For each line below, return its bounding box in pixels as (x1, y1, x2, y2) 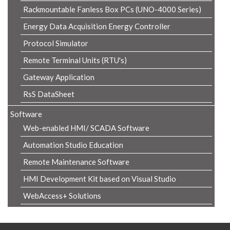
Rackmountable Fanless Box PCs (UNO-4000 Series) (23, 5, 201, 14)
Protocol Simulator (23, 39, 88, 48)
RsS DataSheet (23, 89, 74, 99)
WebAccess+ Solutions (23, 191, 101, 200)
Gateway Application (23, 72, 94, 82)
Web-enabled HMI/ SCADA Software (23, 123, 149, 132)
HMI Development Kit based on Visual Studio (23, 174, 176, 183)
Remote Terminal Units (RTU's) (23, 55, 127, 65)
